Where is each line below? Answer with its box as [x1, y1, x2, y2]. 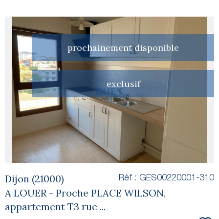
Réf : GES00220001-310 [119, 174, 214, 182]
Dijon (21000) [5, 172, 64, 185]
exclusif [106, 78, 140, 89]
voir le [85, 65, 134, 84]
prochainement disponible [67, 42, 179, 54]
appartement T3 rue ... [5, 200, 106, 213]
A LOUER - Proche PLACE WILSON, [5, 186, 166, 199]
